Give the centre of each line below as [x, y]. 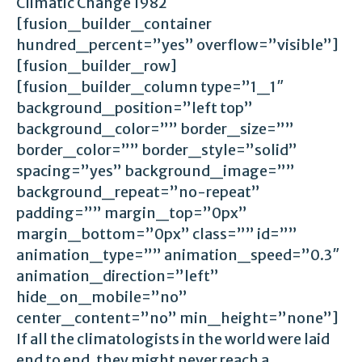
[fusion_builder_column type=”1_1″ [150, 86]
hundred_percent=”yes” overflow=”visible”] [177, 44]
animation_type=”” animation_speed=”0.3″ [178, 255]
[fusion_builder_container [114, 23]
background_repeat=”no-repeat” [138, 192]
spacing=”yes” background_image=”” [156, 170]
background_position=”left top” [135, 107]
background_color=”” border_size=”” [155, 128]
